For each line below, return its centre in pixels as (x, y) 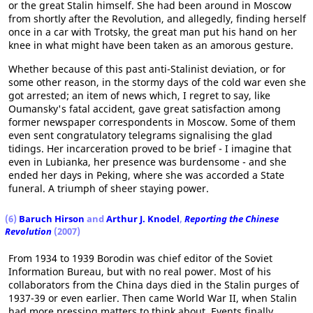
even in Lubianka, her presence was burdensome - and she (147, 162)
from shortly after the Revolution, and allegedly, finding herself (157, 19)
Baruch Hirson (52, 219)
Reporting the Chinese (232, 219)
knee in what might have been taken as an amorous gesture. (151, 45)
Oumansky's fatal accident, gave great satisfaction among (145, 109)
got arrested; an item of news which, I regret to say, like (139, 95)
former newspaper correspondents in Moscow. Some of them (152, 122)
